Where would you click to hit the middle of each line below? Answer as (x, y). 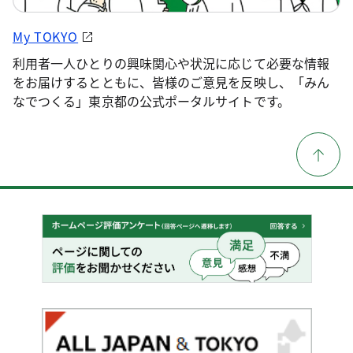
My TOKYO (46, 36)
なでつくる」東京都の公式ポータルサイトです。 (151, 100)
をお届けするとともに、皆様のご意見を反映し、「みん (171, 82)
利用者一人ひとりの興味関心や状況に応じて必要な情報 (171, 63)
